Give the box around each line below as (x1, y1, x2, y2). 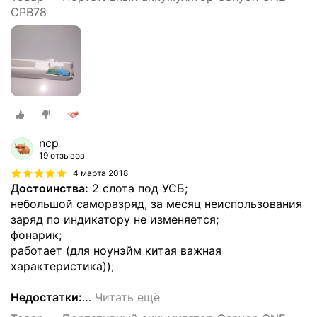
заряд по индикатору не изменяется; (11, 212, 219, 226)
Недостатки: (11, 289, 82, 304)
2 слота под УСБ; (88, 180, 188, 195)
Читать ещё (95, 289, 160, 304)
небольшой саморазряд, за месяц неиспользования (11, 196, 302, 211)
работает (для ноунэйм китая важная (11, 243, 221, 258)
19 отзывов (39, 149, 85, 161)
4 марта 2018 (73, 167, 128, 178)
